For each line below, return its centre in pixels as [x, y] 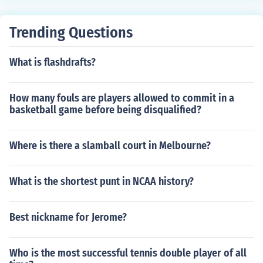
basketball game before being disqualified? [105, 110]
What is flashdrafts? [53, 62]
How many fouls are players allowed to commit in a [122, 98]
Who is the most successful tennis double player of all [128, 253]
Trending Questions [71, 33]
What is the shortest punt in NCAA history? [102, 181]
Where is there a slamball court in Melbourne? [110, 146]
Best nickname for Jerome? [68, 217]
